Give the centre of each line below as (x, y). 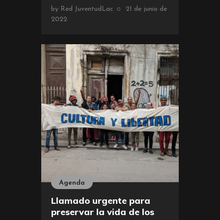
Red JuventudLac (87, 9)
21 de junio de (146, 9)
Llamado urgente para (101, 200)
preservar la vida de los (103, 212)
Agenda (72, 183)
